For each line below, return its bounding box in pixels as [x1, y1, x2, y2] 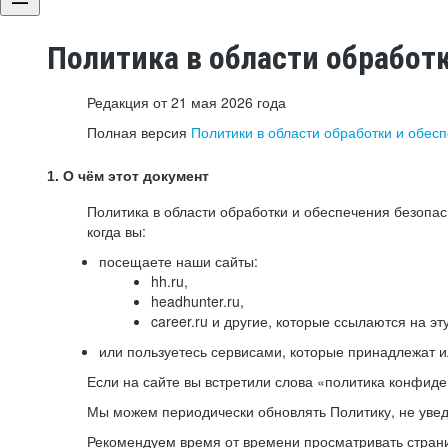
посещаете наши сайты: [99, 251, 258, 271]
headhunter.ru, [151, 291, 244, 311]
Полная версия [87, 122, 191, 142]
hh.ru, [151, 271, 188, 291]
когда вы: [87, 221, 146, 241]
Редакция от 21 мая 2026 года [87, 92, 286, 112]
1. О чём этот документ [47, 168, 209, 184]
